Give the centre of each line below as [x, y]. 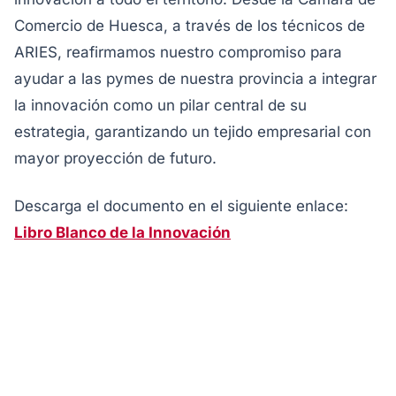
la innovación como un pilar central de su [160, 106]
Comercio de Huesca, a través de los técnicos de [190, 26]
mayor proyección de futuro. [115, 159]
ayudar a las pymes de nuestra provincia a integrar [195, 79]
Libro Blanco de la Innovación [122, 233]
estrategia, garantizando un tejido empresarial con [193, 132]
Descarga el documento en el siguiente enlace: [181, 206]
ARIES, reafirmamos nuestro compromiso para [178, 53]
